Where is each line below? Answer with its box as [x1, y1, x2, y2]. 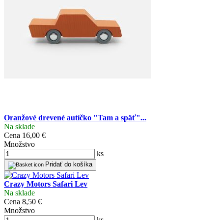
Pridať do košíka [45, 160, 92, 168]
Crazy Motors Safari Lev [4, 179, 87, 188]
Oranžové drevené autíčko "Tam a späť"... [4, 113, 146, 122]
